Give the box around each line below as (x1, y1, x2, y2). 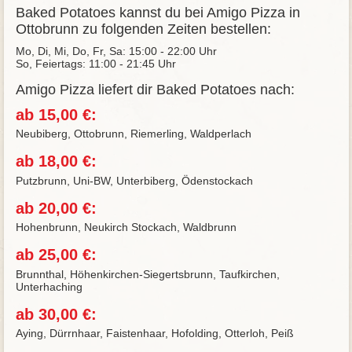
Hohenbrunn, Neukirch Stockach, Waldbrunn (15, 221, 236, 233)
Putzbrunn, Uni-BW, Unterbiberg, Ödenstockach (15, 174, 253, 187)
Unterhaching (15, 280, 82, 293)
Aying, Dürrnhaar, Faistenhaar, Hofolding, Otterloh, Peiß (15, 327, 294, 339)
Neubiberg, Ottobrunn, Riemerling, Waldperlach (15, 127, 251, 140)
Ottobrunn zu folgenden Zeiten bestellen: (15, 20, 271, 37)
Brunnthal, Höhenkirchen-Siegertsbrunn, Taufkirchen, (15, 267, 280, 280)
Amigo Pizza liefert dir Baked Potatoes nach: (15, 81, 295, 97)
